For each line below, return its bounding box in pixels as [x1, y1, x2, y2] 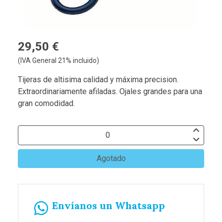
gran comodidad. [18, 98, 75, 108]
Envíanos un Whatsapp [52, 199, 165, 212]
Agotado [96, 153, 126, 163]
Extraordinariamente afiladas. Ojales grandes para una [18, 86, 202, 96]
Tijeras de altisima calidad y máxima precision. [18, 74, 178, 84]
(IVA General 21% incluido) [18, 56, 99, 64]
